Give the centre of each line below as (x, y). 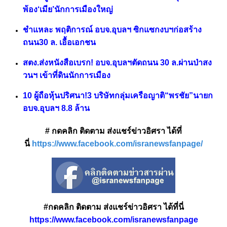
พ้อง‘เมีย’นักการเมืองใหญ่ (68, 10)
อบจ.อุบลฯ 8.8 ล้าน (56, 108)
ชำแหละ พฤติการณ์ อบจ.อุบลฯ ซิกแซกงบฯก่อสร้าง (112, 30)
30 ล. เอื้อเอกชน (67, 43)
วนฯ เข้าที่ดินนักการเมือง (67, 75)
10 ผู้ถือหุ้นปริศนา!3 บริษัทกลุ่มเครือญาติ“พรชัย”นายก (118, 96)
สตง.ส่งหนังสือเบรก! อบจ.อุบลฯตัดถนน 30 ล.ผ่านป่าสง (117, 63)
